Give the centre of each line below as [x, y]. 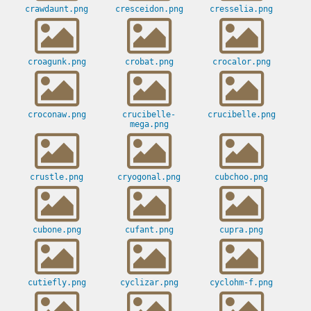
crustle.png [57, 177]
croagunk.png [57, 62]
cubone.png [57, 230]
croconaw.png [57, 115]
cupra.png [241, 230]
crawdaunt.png [57, 9]
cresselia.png [241, 9]
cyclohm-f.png [241, 283]
